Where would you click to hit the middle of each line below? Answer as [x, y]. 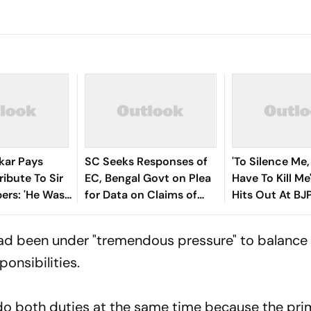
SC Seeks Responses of [146, 161]
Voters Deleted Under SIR [151, 211]
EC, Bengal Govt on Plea [148, 178]
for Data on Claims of [141, 195]
